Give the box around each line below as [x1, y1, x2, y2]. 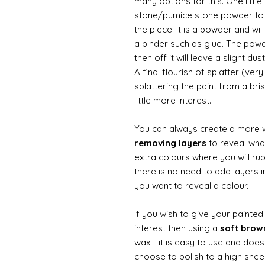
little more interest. [134, 94, 214, 106]
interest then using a [134, 222, 220, 234]
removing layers [134, 137, 209, 148]
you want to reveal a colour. [134, 179, 251, 191]
